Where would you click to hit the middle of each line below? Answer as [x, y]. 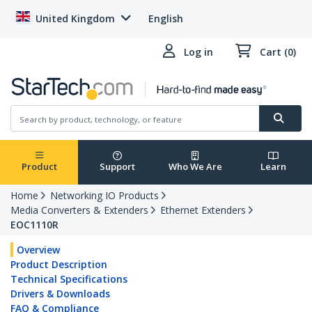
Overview [38, 250]
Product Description [59, 265]
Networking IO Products [104, 196]
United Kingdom [75, 18]
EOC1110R [34, 225]
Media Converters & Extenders [79, 210]
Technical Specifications [69, 279]
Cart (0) [278, 52]
